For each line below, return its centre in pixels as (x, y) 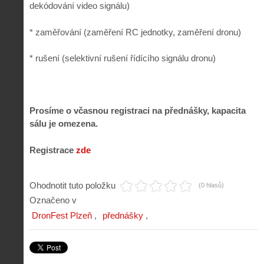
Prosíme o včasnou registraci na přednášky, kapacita (138, 111)
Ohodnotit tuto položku (72, 185)
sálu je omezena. (64, 124)
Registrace (53, 150)
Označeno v (53, 200)
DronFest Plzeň (62, 215)
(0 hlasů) (211, 185)
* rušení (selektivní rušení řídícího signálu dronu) (123, 58)
